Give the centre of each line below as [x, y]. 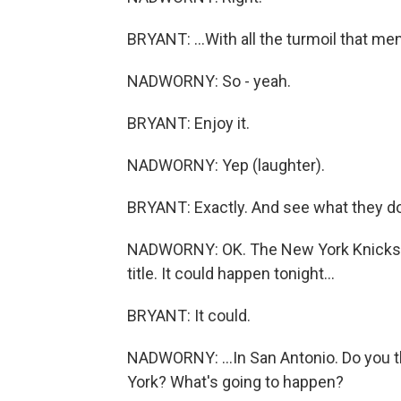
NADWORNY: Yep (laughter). [226, 165]
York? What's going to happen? [235, 382]
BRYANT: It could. [189, 316]
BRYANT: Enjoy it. [188, 123]
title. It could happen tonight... [231, 273]
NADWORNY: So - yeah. [209, 81]
